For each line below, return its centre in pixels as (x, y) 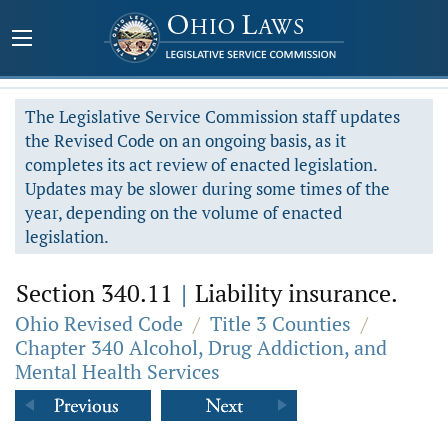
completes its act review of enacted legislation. (201, 164)
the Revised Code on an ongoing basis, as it (185, 140)
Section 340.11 (97, 293)
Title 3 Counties (280, 323)
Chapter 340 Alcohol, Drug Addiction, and (201, 347)
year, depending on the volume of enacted (183, 212)
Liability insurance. (293, 293)
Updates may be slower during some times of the (207, 188)
